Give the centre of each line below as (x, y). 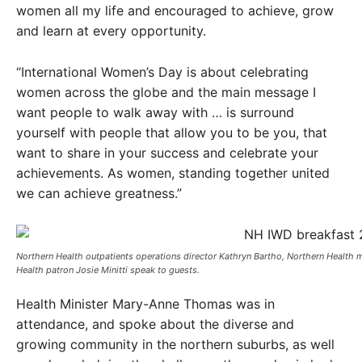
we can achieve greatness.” (99, 194)
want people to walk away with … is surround (155, 113)
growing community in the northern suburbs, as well (175, 345)
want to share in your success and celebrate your (167, 153)
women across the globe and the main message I (166, 93)
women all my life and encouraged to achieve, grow (175, 11)
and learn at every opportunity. (111, 31)
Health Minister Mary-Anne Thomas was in (145, 304)
